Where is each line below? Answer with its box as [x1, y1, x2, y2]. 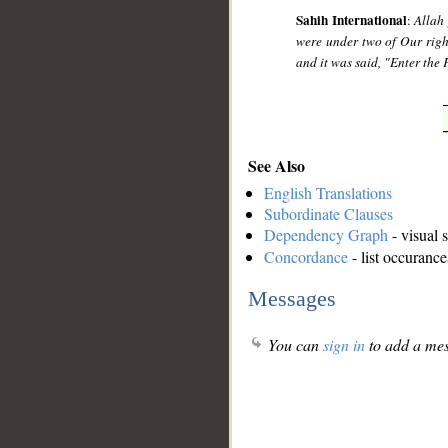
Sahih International [296, 10, 407, 31]
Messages [248, 285, 336, 311]
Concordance [264, 246, 348, 268]
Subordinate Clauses [264, 203, 393, 225]
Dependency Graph [264, 224, 388, 246]
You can [264, 334, 323, 356]
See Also [248, 153, 305, 177]
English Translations [264, 182, 392, 204]
